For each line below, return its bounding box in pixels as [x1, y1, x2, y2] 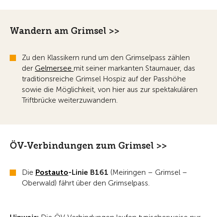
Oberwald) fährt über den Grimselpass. [22, 178, 152, 187]
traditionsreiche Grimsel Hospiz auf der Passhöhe [22, 74, 186, 83]
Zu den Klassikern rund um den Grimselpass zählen [22, 53, 190, 62]
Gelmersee [35, 63, 74, 73]
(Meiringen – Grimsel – [108, 168, 187, 177]
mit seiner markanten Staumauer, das [74, 63, 195, 73]
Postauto [35, 168, 68, 177]
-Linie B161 [68, 168, 108, 177]
